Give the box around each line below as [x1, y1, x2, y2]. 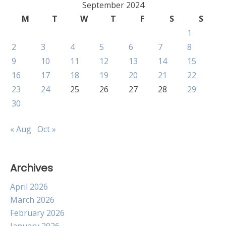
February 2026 [10, 207, 65, 218]
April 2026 [10, 181, 48, 192]
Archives [10, 161, 53, 175]
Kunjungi [42, 60, 70, 69]
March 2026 [10, 194, 54, 205]
